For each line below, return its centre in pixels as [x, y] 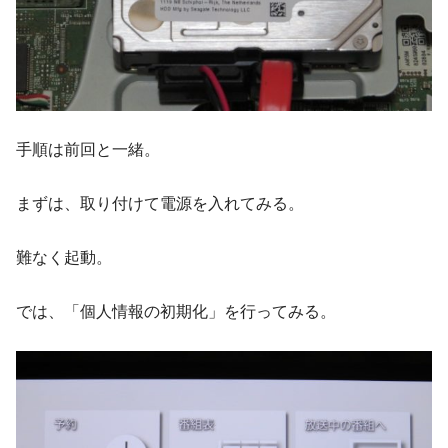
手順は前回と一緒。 [88, 149]
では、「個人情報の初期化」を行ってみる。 [176, 311]
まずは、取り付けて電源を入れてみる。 [160, 203]
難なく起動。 [64, 257]
